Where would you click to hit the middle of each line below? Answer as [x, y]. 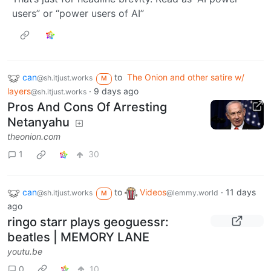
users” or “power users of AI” [78, 14]
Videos [153, 192]
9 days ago [116, 91]
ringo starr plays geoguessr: [88, 222]
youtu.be [25, 251]
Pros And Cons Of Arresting [87, 107]
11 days [240, 192]
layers [19, 91]
